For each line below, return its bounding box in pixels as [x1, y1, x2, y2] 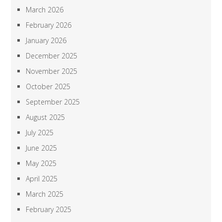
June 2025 [26, 143, 57, 153]
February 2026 [26, 20, 72, 30]
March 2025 [26, 189, 64, 199]
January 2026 [26, 36, 67, 46]
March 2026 [26, 5, 64, 15]
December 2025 [26, 51, 78, 61]
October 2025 [26, 82, 71, 92]
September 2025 [26, 97, 80, 107]
